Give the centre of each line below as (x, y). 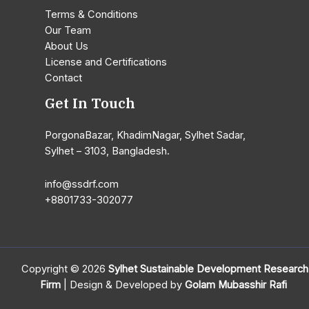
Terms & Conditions (91, 14)
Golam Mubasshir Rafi (237, 285)
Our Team (68, 30)
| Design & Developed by (123, 285)
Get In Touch (90, 103)
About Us (67, 46)
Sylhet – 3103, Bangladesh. (107, 151)
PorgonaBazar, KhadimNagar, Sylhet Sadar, (145, 135)
